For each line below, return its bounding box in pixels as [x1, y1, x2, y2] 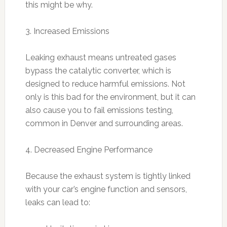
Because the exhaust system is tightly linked [25, 171, 191, 181]
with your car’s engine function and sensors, [25, 184, 187, 194]
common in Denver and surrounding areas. [25, 118, 183, 128]
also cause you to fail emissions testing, [25, 105, 173, 115]
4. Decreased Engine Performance [25, 144, 153, 155]
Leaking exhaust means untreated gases [25, 52, 176, 62]
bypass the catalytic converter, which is [25, 65, 171, 75]
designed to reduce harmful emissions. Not [25, 79, 185, 89]
